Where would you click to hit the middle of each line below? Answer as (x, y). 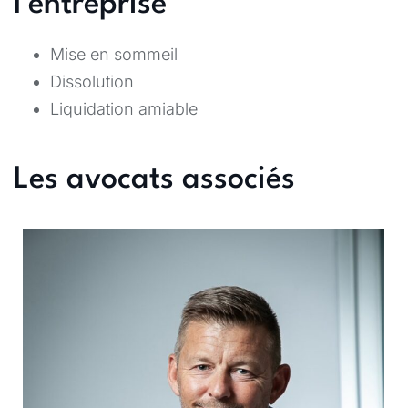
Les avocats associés (154, 179)
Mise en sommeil (114, 54)
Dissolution (92, 81)
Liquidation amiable (124, 108)
